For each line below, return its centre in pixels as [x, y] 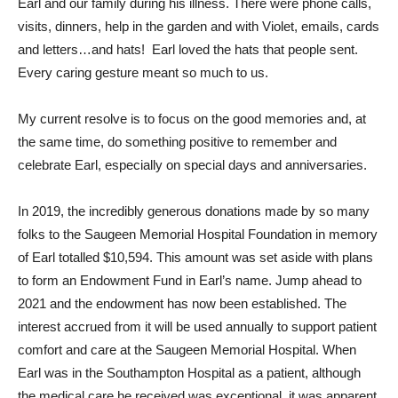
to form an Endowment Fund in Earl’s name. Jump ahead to [190, 280]
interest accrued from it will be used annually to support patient [197, 326]
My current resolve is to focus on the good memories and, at [192, 119]
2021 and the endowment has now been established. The [182, 303]
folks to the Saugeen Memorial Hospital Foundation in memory [198, 234]
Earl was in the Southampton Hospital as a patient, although [189, 373]
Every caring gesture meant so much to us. [145, 72]
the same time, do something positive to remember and [177, 142]
